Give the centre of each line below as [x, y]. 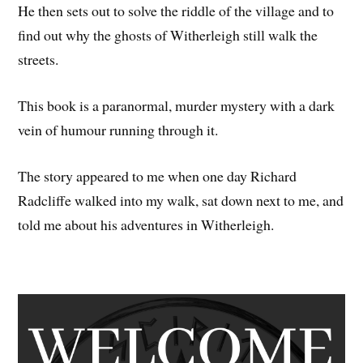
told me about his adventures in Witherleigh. [146, 224]
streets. [38, 60]
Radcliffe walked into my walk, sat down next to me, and [181, 200]
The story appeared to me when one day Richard [158, 175]
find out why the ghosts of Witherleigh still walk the [168, 35]
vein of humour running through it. [118, 129]
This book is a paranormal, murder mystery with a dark [177, 105]
